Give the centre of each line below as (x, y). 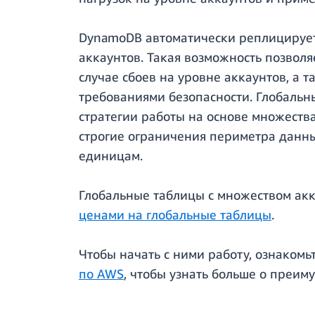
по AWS (101, 274)
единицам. (111, 156)
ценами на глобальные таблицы (175, 215)
